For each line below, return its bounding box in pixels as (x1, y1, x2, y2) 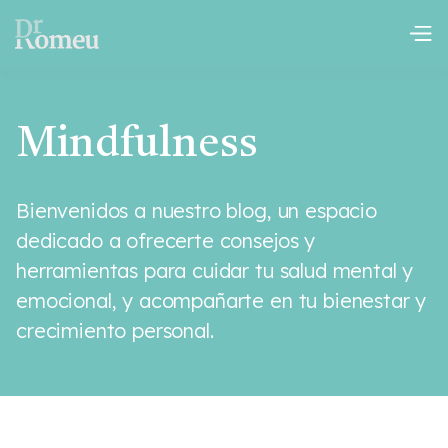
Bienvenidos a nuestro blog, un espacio (16, 198, 377, 223)
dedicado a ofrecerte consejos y (16, 228, 316, 253)
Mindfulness (16, 124, 258, 166)
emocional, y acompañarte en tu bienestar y (16, 288, 427, 313)
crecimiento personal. (16, 318, 214, 343)
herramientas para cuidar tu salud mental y (16, 258, 414, 283)
